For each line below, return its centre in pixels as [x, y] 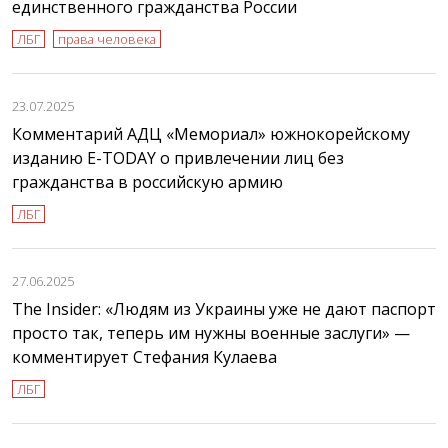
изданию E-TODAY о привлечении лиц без [178, 158]
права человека [107, 39]
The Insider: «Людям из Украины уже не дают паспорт [224, 309]
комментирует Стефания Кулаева [144, 357]
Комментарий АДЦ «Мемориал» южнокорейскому [211, 134]
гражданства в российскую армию [147, 182]
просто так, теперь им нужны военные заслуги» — [211, 333]
